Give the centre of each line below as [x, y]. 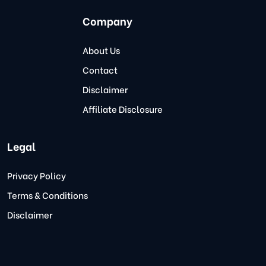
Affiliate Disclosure [123, 109]
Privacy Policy [37, 175]
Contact [100, 70]
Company [108, 21]
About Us [102, 50]
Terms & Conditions [47, 195]
